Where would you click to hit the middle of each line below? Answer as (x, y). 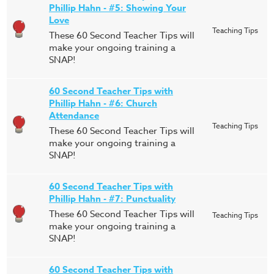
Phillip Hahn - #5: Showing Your (117, 8)
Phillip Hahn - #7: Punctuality (112, 198)
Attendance (74, 115)
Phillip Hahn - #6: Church (103, 103)
